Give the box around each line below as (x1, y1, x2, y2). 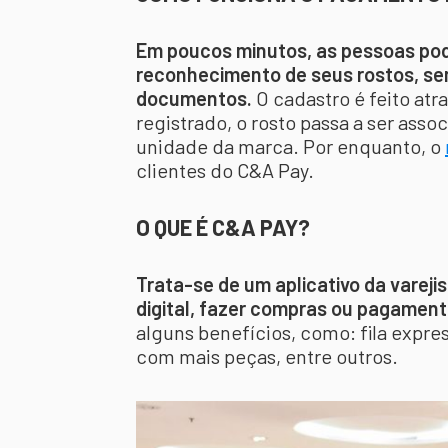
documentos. (136, 86, 252, 110)
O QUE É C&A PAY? (136, 214, 310, 240)
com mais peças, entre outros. (136, 344, 398, 368)
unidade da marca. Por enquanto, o (136, 134, 445, 158)
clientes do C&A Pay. (136, 158, 314, 182)
